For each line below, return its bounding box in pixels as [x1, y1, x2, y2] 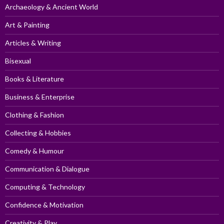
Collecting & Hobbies [5, 128, 71, 137]
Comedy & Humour [5, 146, 64, 155]
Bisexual [5, 56, 31, 65]
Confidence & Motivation [5, 200, 83, 209]
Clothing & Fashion [5, 110, 64, 119]
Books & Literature [5, 74, 64, 83]
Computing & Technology [5, 182, 85, 191]
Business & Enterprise [5, 92, 74, 101]
